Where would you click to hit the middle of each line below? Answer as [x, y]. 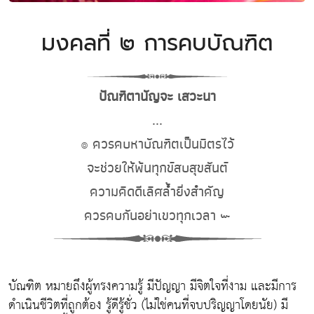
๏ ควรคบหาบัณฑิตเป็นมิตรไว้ [157, 144]
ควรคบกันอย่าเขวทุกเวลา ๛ [157, 215]
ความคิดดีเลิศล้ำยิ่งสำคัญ [157, 191]
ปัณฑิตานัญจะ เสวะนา [157, 96]
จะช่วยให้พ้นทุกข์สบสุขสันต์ [157, 168]
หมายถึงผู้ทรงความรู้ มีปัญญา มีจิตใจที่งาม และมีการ [169, 286]
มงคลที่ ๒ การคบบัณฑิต [157, 43]
